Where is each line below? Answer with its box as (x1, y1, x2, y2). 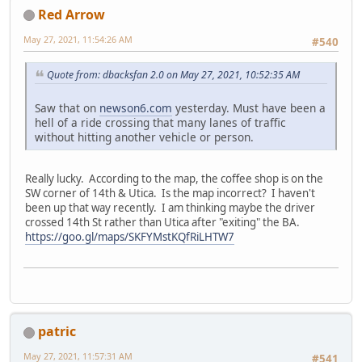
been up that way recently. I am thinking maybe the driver (25, 200, 315, 215)
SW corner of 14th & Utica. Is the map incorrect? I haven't (25, 185, 315, 200)
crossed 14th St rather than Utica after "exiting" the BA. (25, 214, 300, 229)
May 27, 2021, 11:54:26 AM (23, 32, 133, 45)
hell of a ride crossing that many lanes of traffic (35, 114, 286, 130)
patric (38, 322, 76, 340)
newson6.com (99, 99, 172, 116)
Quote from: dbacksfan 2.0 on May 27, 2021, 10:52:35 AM (47, 67, 300, 82)
